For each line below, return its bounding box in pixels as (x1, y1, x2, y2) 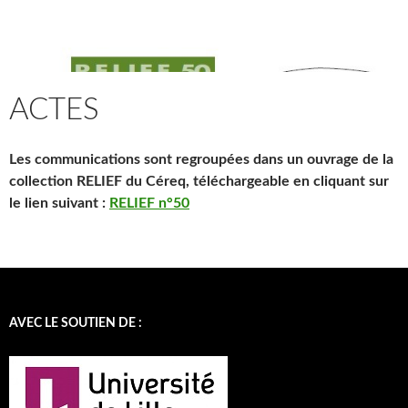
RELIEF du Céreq (73, 173, 186, 189)
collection (9, 173, 73, 189)
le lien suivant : (9, 195, 109, 210)
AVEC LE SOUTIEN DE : (9, 316, 142, 330)
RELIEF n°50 (109, 195, 189, 210)
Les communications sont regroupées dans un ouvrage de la (9, 151, 393, 167)
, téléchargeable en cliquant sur (186, 173, 389, 189)
